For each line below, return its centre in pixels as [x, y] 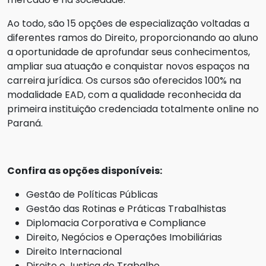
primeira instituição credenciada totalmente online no [133, 109]
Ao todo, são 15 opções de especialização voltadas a [128, 24]
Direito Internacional [74, 252]
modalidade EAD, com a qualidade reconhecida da [124, 95]
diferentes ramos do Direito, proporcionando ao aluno [133, 38]
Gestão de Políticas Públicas [92, 195]
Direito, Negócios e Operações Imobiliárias [124, 237]
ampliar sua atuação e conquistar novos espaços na [128, 66]
